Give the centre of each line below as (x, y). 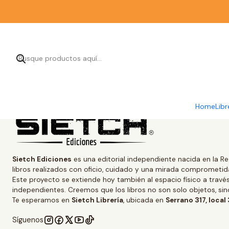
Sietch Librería (97, 200)
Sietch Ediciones (42, 159)
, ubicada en (144, 200)
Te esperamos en (42, 200)
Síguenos (28, 220)
